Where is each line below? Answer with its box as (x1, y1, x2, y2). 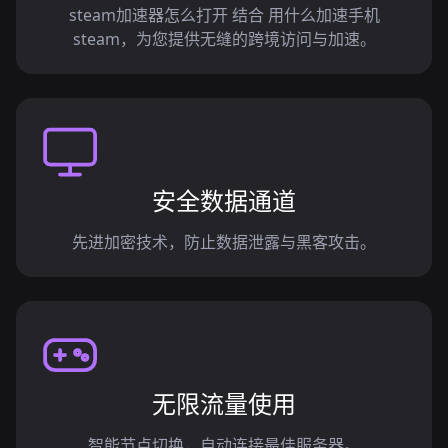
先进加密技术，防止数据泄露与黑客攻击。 (72, 231, 376, 253)
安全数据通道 (152, 184, 296, 217)
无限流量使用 (152, 387, 296, 420)
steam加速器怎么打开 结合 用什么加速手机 (68, 4, 380, 26)
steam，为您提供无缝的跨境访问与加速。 (72, 28, 376, 50)
